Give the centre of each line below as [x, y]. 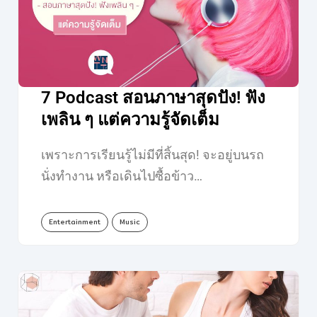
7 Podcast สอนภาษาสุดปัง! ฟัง [153, 97]
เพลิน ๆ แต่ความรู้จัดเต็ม [130, 119]
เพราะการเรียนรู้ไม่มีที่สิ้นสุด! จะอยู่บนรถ [152, 154]
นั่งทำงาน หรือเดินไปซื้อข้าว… [121, 175]
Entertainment [74, 221]
